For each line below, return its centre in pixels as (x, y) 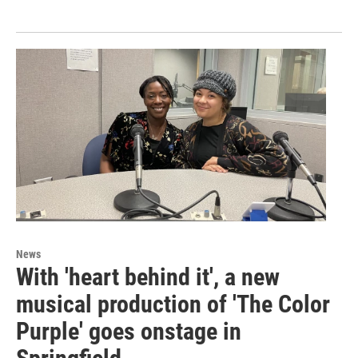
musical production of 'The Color (173, 304)
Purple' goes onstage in (129, 332)
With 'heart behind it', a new (148, 277)
